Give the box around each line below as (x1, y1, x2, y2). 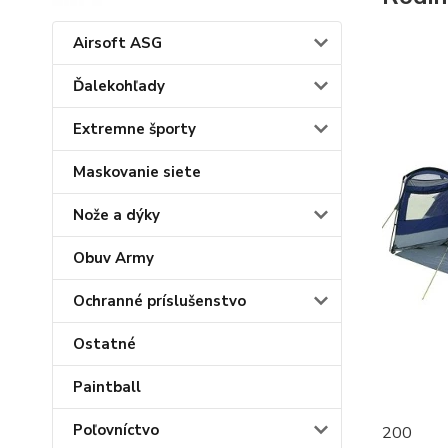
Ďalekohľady (73, 76, 165, 97)
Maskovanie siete (73, 162, 201, 183)
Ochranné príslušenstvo (73, 291, 246, 312)
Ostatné (73, 334, 136, 355)
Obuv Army (73, 248, 154, 269)
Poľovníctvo (73, 420, 159, 441)
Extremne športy (73, 119, 196, 140)
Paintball (73, 377, 141, 398)
